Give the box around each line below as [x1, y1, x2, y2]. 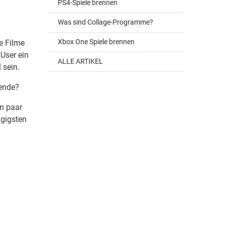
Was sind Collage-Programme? [58, 18, 153, 27]
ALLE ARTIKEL [58, 57, 103, 66]
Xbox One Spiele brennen [58, 38, 135, 46]
